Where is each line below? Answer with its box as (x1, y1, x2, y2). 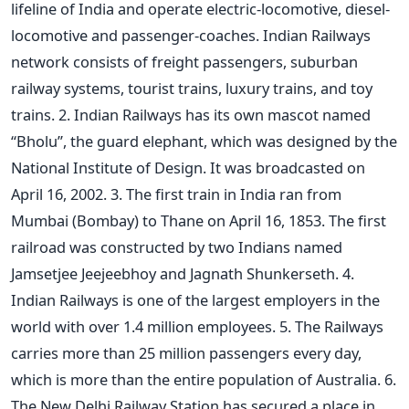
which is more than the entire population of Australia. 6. (11, 368, 396, 390)
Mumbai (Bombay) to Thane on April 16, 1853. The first (11, 209, 386, 231)
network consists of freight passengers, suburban (11, 50, 358, 72)
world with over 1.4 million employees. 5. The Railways (11, 315, 383, 337)
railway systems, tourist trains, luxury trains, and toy (11, 77, 372, 99)
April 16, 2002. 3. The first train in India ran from (11, 183, 341, 204)
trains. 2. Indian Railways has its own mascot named (11, 103, 371, 125)
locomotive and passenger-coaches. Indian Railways (11, 24, 371, 46)
